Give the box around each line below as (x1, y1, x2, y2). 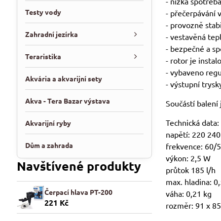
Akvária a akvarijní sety (25, 74, 102, 83)
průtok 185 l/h (166, 165, 216, 175)
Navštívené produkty (16, 158, 141, 174)
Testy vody (25, 7, 61, 16)
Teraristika (25, 52, 61, 61)
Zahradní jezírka (25, 30, 78, 38)
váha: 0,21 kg (166, 188, 212, 198)
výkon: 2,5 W (166, 153, 211, 163)
